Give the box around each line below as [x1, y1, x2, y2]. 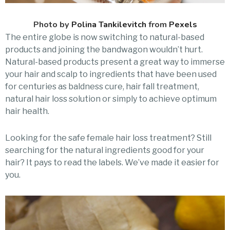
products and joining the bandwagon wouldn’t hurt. [5, 44, 203, 54]
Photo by [33, 18, 71, 30]
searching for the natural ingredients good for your [5, 145, 204, 155]
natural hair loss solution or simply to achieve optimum [5, 93, 217, 104]
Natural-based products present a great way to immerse [5, 56, 225, 67]
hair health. [5, 106, 49, 116]
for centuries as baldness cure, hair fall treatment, [5, 81, 199, 91]
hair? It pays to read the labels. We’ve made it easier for [5, 157, 219, 167]
